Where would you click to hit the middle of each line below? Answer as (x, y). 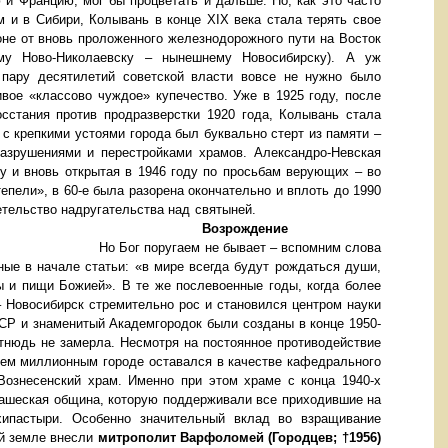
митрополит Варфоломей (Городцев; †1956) (239, 438)
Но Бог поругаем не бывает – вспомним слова (240, 248)
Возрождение (292, 229)
